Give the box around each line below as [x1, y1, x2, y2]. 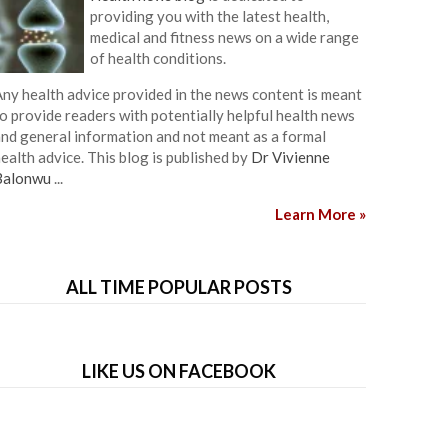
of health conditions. [89, 49, 226, 67]
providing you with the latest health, [89, 7, 329, 25]
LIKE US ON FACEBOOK [82, 360, 277, 382]
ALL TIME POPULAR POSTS [66, 276, 293, 298]
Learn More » [275, 205, 366, 223]
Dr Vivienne [250, 148, 330, 166]
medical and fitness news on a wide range [89, 28, 359, 46]
